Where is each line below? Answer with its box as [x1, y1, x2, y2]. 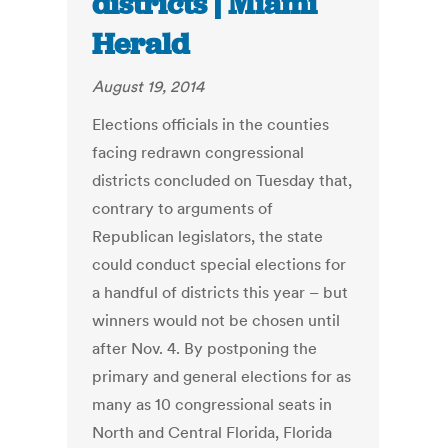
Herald [92, 25, 190, 64]
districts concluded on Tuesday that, [92, 170, 353, 191]
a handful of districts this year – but [92, 282, 349, 303]
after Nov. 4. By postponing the [92, 338, 318, 359]
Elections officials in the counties [92, 114, 330, 135]
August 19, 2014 [92, 76, 205, 97]
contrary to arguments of [92, 198, 274, 219]
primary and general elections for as [92, 366, 352, 387]
